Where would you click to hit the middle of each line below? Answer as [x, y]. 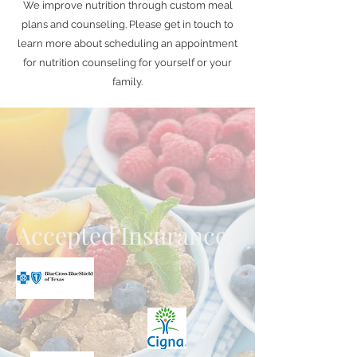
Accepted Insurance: [125, 235]
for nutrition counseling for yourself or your [127, 63]
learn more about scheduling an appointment [127, 43]
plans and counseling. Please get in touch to [127, 24]
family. [127, 82]
